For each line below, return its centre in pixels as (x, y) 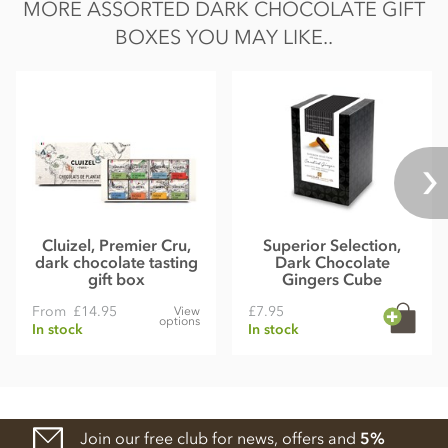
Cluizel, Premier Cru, (116, 245)
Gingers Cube (332, 279)
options (179, 321)
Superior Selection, (332, 245)
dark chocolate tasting (116, 262)
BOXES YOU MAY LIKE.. (224, 37)
